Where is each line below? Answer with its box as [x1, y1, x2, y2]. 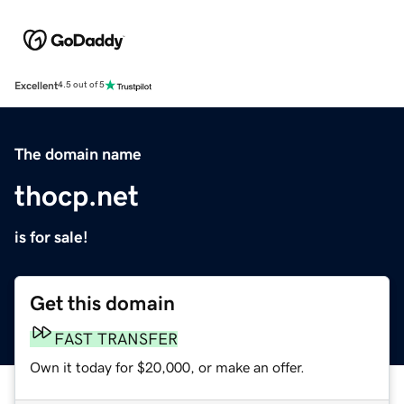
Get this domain [30, 292, 175, 314]
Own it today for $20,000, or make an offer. [30, 359, 305, 374]
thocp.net [14, 180, 139, 210]
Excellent [14, 79, 58, 91]
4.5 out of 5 [58, 80, 105, 90]
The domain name [14, 145, 142, 162]
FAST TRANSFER [54, 330, 178, 347]
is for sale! [14, 228, 88, 245]
